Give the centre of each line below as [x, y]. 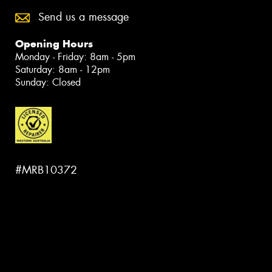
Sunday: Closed [48, 82]
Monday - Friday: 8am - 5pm [75, 56]
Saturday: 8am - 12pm [63, 69]
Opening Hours [54, 43]
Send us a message [83, 17]
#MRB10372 [46, 170]
